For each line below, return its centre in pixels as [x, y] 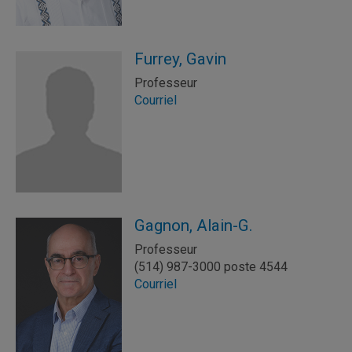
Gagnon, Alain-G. [194, 225]
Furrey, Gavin [180, 59]
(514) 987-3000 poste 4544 [211, 267]
